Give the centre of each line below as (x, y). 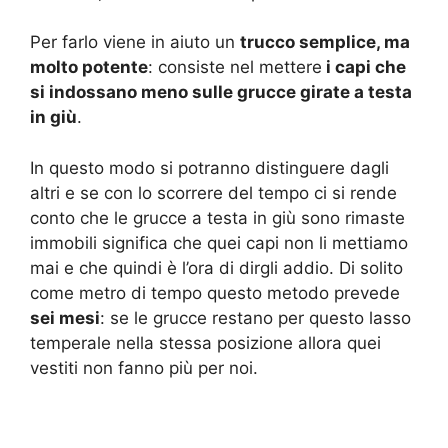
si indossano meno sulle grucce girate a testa (221, 92)
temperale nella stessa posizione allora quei (205, 342)
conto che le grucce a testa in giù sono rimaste (217, 217)
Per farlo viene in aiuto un (135, 42)
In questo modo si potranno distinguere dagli (209, 167)
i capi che (364, 67)
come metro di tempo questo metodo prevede (215, 292)
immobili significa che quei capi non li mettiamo (219, 242)
